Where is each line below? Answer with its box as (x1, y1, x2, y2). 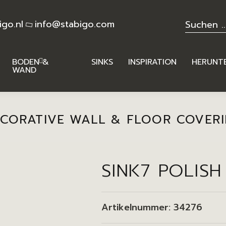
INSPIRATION (128, 56, 177, 68)
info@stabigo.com (35, 17, 115, 31)
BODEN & (12, 56, 49, 68)
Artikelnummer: (101, 200, 174, 214)
